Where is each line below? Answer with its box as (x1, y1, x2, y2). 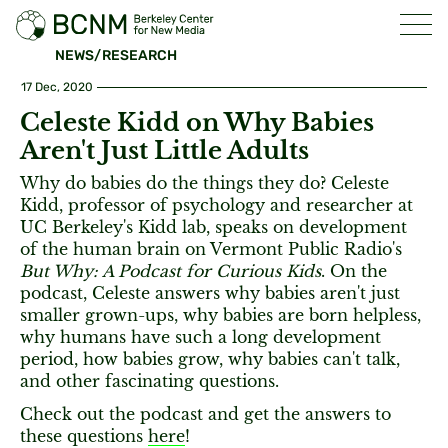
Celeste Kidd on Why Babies (20, 108, 374, 137)
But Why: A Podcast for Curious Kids (20, 261, 321, 281)
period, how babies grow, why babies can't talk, (20, 349, 400, 369)
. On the (321, 261, 387, 281)
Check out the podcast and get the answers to (20, 404, 391, 424)
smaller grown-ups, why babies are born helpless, (20, 305, 421, 325)
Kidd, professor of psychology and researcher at (20, 195, 413, 215)
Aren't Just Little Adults (20, 136, 309, 165)
